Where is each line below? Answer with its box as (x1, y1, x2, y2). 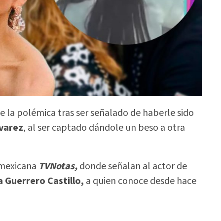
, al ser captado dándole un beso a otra (23, 120, 185, 135)
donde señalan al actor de (79, 159, 187, 174)
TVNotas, (38, 159, 79, 174)
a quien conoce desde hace (84, 174, 196, 188)
